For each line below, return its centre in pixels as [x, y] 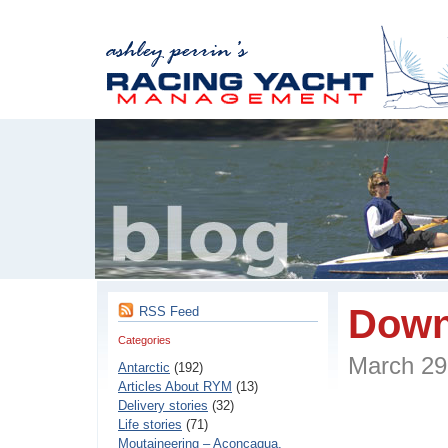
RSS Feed [169, 311]
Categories [144, 340]
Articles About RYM [175, 386]
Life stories [150, 424]
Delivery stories [163, 405]
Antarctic [144, 367]
